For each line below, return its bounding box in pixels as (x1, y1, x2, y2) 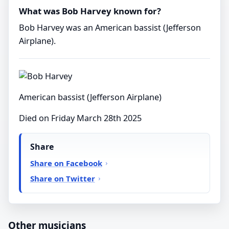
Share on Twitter (30, 173, 95, 184)
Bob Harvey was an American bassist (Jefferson (19, 21, 201, 33)
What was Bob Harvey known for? (19, 5, 161, 17)
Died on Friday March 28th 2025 (19, 112, 142, 124)
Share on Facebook (30, 157, 102, 168)
